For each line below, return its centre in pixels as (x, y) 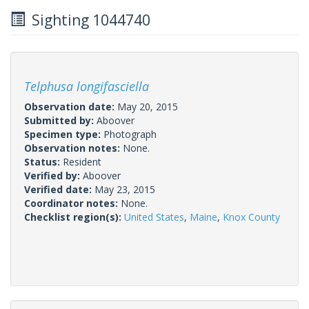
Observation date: (71, 106)
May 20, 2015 (148, 106)
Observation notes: (73, 148)
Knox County (251, 217)
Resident (82, 161)
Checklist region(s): (74, 217)
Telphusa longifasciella (87, 86)
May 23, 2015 (125, 189)
